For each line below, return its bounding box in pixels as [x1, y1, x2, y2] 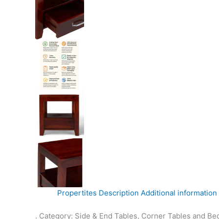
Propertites [57, 188, 97, 197]
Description [99, 188, 139, 197]
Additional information [141, 188, 217, 197]
